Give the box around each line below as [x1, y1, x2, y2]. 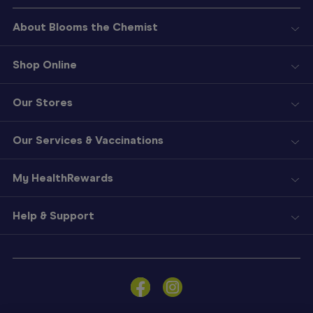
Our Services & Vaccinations [13, 133, 163, 147]
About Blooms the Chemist [13, 20, 158, 34]
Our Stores [13, 95, 73, 109]
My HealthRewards [13, 170, 113, 184]
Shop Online [13, 57, 77, 71]
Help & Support [13, 208, 94, 222]
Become [11, 293, 52, 307]
